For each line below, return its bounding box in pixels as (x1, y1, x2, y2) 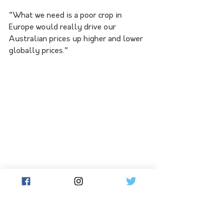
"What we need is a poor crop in (9, 11, 124, 20)
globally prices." (9, 47, 68, 55)
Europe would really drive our (9, 23, 118, 31)
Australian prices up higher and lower (9, 35, 145, 43)
